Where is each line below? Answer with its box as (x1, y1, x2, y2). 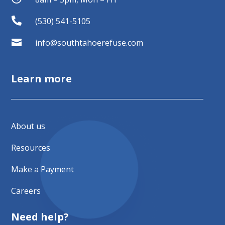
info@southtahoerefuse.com (35, 37, 143, 48)
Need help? (11, 209, 69, 223)
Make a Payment (11, 163, 74, 175)
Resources (11, 142, 51, 153)
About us (11, 120, 46, 132)
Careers (11, 185, 41, 196)
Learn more (11, 71, 72, 85)
